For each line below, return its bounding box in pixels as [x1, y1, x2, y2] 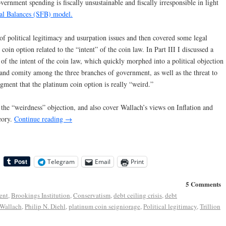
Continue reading [14, 114, 65, 124]
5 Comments [185, 179, 221, 189]
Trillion [200, 202, 220, 211]
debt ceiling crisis [114, 191, 162, 200]
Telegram [47, 157, 75, 166]
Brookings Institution [11, 191, 70, 200]
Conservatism [73, 191, 110, 200]
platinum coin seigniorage [69, 202, 140, 211]
